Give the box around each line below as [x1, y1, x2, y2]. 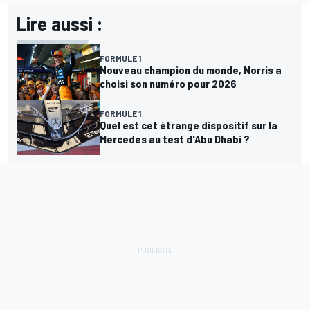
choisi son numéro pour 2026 [100, 76, 237, 90]
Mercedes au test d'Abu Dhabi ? [100, 131, 250, 145]
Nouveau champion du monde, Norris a [100, 62, 282, 76]
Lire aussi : [17, 11, 102, 35]
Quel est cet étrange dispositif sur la [100, 118, 277, 131]
